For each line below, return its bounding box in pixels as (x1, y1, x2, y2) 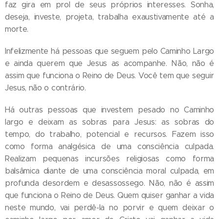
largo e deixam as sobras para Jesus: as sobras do (5, 117, 214, 127)
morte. (5, 24, 29, 34)
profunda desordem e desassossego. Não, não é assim (5, 178, 214, 188)
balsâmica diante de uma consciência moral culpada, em (5, 166, 214, 175)
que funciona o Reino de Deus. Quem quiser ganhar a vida (5, 190, 214, 200)
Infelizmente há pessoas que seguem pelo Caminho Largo (5, 46, 214, 56)
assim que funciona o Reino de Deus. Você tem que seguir (5, 70, 214, 80)
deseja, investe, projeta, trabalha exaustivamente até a (5, 12, 214, 22)
